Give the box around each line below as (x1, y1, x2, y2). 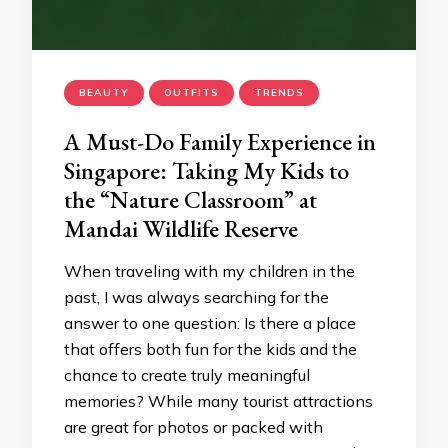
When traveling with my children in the (64, 261, 355, 281)
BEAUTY (79, 86, 129, 99)
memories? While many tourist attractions (64, 391, 373, 411)
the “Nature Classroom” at (64, 184, 317, 215)
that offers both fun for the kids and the (64, 339, 357, 359)
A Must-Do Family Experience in (64, 126, 376, 157)
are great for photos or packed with (64, 417, 323, 437)
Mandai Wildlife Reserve (64, 213, 298, 244)
